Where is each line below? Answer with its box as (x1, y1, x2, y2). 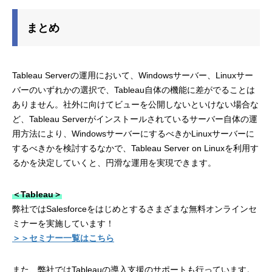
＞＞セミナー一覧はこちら (12, 233, 114, 243)
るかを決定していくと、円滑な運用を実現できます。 (12, 158, 216, 168)
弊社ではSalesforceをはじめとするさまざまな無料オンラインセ (12, 204, 257, 214)
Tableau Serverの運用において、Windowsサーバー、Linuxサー (12, 70, 253, 81)
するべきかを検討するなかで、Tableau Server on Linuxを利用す (12, 143, 259, 154)
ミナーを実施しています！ (12, 219, 114, 229)
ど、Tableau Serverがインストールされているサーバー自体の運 (12, 114, 257, 124)
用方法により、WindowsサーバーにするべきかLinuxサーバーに (12, 129, 254, 139)
